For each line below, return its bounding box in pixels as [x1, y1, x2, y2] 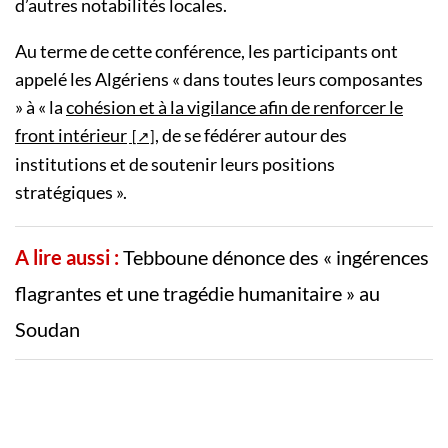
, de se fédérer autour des [155, 124, 347, 147]
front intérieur [15, 124, 127, 147]
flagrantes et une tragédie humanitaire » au [15, 281, 380, 306]
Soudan [15, 317, 80, 342]
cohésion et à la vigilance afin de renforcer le [66, 96, 403, 119]
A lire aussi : [15, 245, 119, 270]
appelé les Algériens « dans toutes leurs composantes [15, 68, 423, 91]
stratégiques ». [15, 181, 127, 204]
